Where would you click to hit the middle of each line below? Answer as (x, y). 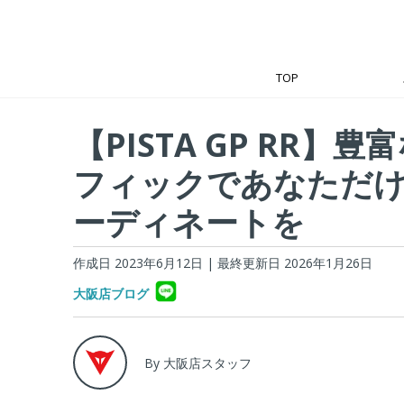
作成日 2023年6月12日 (138, 263)
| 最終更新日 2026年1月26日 (289, 263)
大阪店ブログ (110, 294)
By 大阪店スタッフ (197, 363)
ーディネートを (188, 222)
